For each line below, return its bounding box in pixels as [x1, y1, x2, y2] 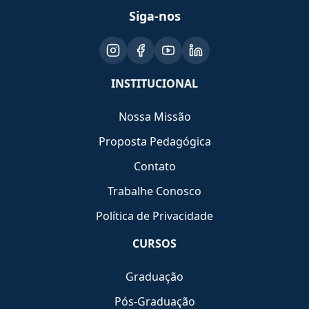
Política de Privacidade [96, 208, 213, 223]
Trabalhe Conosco [108, 183, 201, 199]
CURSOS [132, 236, 177, 251]
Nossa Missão [118, 109, 191, 124]
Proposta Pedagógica [98, 134, 211, 149]
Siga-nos [128, 8, 181, 24]
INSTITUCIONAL [111, 76, 198, 91]
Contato [133, 159, 176, 174]
